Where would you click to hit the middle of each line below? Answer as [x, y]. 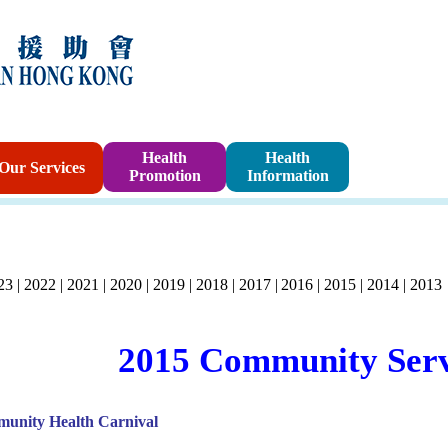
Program [388, 178]
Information [287, 176]
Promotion [164, 176]
